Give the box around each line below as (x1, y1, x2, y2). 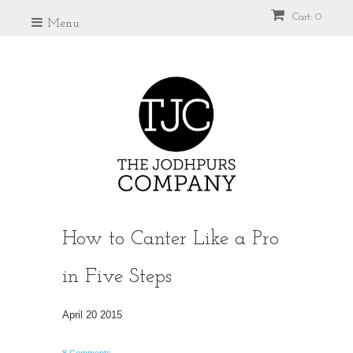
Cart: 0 (289, 11, 321, 23)
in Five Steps (62, 266, 172, 288)
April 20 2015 (62, 309, 122, 321)
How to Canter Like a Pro (62, 229, 279, 250)
